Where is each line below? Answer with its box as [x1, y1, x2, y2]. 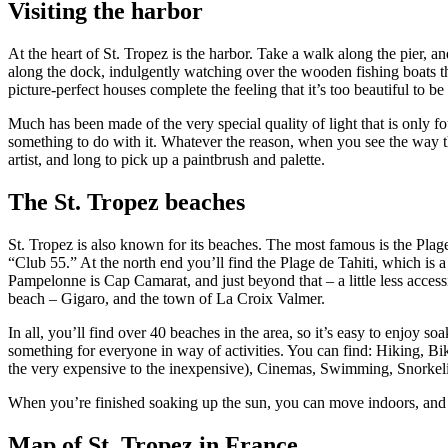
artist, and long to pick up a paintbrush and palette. [8, 151, 325, 169]
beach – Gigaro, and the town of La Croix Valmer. [8, 290, 325, 308]
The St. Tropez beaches [8, 189, 245, 216]
